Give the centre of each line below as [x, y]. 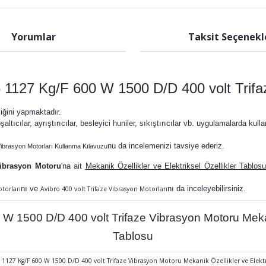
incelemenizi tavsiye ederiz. [177, 146]
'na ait [73, 166]
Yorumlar [33, 37]
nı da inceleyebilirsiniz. [207, 189]
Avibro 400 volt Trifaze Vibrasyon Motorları [104, 189]
